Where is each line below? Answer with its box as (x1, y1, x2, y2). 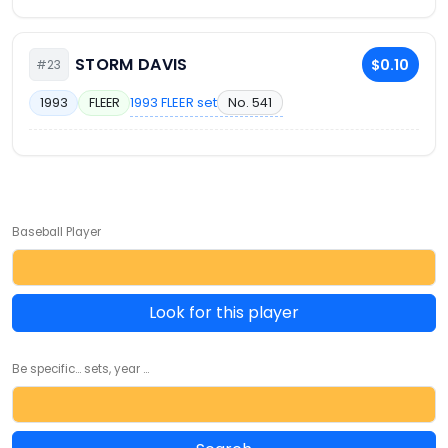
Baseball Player (12, 223, 101, 240)
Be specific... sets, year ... (12, 360, 149, 377)
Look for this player (149, 300, 299, 324)
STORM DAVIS (75, 53, 188, 77)
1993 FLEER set (130, 92, 218, 112)
